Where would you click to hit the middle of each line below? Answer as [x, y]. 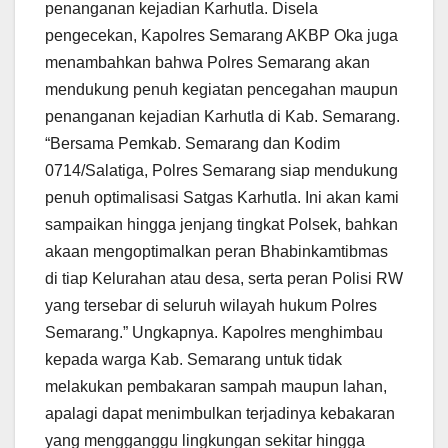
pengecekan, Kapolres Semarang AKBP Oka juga [221, 36]
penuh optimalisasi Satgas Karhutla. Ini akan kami [222, 198]
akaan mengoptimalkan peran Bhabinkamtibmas [216, 252]
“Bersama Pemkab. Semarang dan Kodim [192, 144]
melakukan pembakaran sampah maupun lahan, [216, 387]
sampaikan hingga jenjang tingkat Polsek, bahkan [221, 225]
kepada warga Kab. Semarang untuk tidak [193, 360]
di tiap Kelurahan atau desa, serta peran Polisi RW [224, 279]
